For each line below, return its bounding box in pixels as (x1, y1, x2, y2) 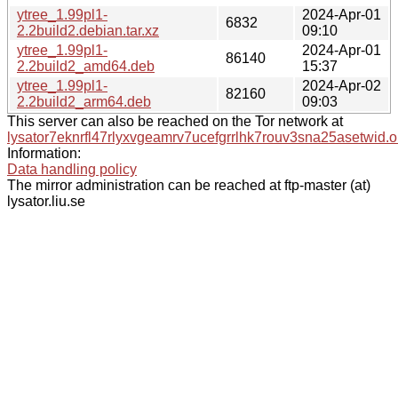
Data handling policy (7, 161, 137, 177)
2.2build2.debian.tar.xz (17, 22, 159, 38)
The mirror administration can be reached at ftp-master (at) (7, 177, 370, 193)
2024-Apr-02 (302, 77, 381, 93)
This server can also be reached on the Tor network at (7, 113, 343, 129)
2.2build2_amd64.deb (17, 58, 155, 74)
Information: (7, 145, 81, 161)
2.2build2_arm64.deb (17, 93, 151, 109)
